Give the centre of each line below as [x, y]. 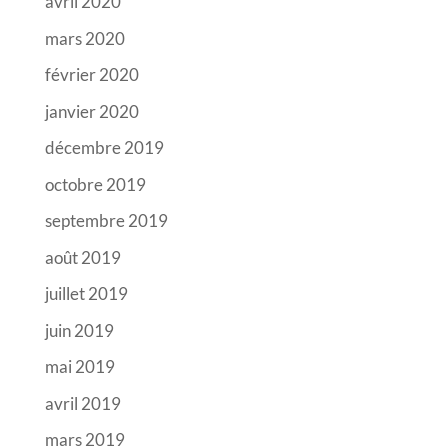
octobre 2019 [95, 184]
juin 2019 [79, 330]
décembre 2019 [104, 148]
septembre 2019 [106, 221]
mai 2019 [79, 367]
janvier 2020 [91, 111]
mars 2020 [84, 38]
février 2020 [91, 75]
